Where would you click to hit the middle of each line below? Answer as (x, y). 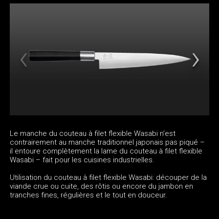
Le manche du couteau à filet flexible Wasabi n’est (93, 133)
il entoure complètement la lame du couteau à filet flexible (106, 151)
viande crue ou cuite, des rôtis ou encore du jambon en (101, 186)
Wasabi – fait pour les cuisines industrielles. (82, 160)
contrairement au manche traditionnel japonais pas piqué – (107, 142)
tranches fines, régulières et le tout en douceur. (89, 195)
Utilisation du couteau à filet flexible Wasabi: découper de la (108, 177)
